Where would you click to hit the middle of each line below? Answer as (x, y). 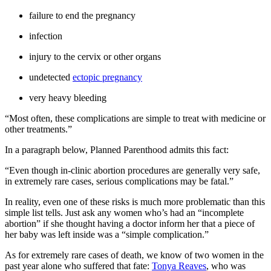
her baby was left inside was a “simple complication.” (107, 234)
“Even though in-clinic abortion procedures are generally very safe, (132, 170)
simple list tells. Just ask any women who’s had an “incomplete (124, 212)
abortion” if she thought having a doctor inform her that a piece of (130, 223)
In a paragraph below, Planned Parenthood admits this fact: (117, 149)
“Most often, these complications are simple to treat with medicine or (135, 118)
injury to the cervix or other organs (95, 56)
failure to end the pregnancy (82, 15)
